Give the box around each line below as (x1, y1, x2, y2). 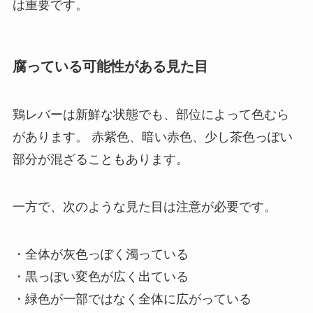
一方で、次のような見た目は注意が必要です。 (12, 200, 277, 214)
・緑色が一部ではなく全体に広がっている (12, 292, 252, 307)
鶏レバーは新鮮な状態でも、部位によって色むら (12, 108, 289, 122)
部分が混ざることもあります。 (12, 152, 189, 167)
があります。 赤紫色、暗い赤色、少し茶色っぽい (12, 130, 293, 145)
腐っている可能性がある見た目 (12, 58, 208, 74)
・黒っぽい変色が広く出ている (12, 270, 189, 284)
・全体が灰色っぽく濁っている (12, 247, 189, 262)
